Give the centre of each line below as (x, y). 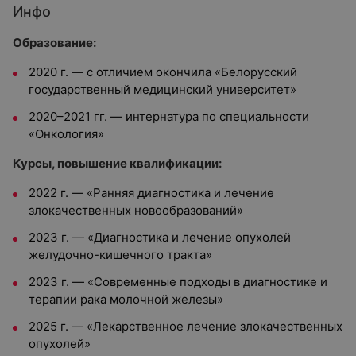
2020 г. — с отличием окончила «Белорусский (163, 72)
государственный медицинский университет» (163, 89)
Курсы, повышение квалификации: (117, 163)
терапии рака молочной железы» (126, 299)
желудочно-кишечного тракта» (120, 255)
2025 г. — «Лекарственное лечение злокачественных (186, 326)
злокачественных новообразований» (136, 210)
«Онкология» (66, 134)
